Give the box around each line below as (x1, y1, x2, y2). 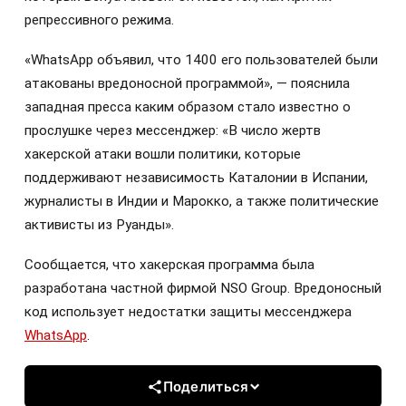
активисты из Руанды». (24, 216, 174, 233)
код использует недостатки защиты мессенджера (24, 304, 352, 321)
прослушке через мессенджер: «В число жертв (24, 121, 321, 139)
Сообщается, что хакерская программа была (24, 256, 314, 274)
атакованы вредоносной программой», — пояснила (24, 74, 350, 92)
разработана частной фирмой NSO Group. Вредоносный (24, 280, 382, 297)
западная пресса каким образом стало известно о (24, 98, 351, 115)
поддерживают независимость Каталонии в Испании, (24, 169, 368, 186)
